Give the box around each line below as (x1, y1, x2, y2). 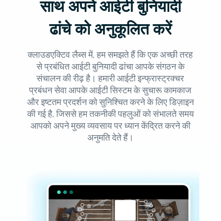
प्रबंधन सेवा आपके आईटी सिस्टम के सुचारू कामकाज (29, 85, 192, 96)
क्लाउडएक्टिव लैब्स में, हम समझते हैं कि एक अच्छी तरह (28, 49, 193, 61)
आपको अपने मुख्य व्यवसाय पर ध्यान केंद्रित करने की (30, 120, 190, 132)
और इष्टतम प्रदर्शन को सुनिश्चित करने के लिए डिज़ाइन (27, 97, 194, 108)
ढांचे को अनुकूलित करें (49, 20, 172, 39)
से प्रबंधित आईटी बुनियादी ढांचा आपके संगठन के (36, 61, 184, 73)
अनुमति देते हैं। (87, 132, 134, 144)
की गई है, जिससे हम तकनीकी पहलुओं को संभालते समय (27, 109, 194, 120)
